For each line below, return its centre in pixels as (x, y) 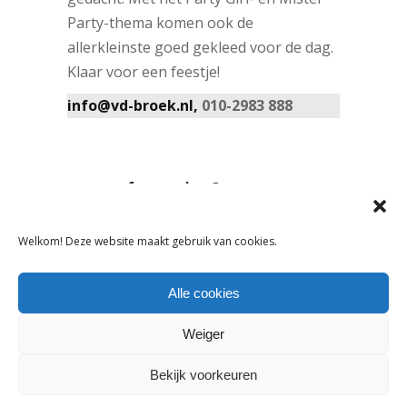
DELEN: (92, 189)
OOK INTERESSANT (145, 381)
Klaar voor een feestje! (144, 71)
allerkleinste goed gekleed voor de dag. (200, 47)
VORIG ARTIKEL (121, 273)
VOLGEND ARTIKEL (275, 273)
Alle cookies (203, 293)
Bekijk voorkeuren (203, 374)
